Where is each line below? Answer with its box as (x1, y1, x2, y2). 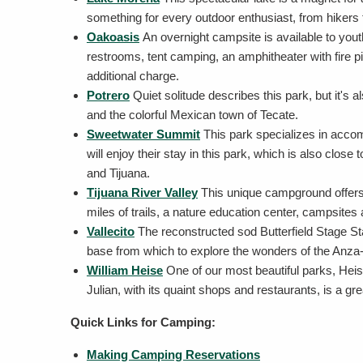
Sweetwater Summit (87, 127, 200, 141)
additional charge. (87, 69, 179, 83)
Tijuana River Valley (87, 186, 198, 199)
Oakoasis (87, 30, 139, 44)
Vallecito (87, 224, 135, 238)
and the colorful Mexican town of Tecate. (87, 108, 298, 122)
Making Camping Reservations (87, 348, 260, 361)
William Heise (87, 263, 163, 277)
